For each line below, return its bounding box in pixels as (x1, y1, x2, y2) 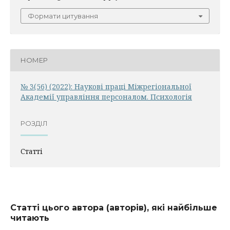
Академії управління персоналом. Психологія (21, 91, 192, 102)
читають (10, 213, 49, 223)
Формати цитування (28, 11, 98, 20)
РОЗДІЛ (21, 119, 48, 128)
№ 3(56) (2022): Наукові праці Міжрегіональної (21, 81, 191, 91)
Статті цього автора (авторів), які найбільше (10, 202, 217, 213)
